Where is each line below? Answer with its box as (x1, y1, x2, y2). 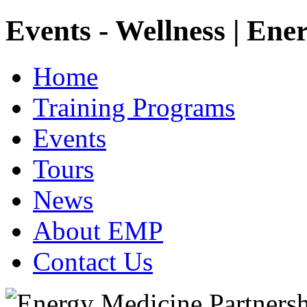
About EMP (33, 215, 163, 245)
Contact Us (33, 246, 153, 276)
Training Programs (33, 92, 235, 122)
